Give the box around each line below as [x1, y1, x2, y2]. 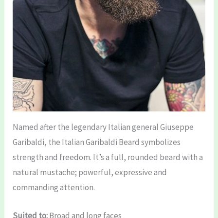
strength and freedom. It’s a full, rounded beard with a [13, 151, 203, 163]
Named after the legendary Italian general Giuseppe [13, 121, 194, 132]
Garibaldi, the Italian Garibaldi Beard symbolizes [13, 136, 181, 147]
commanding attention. [13, 182, 95, 193]
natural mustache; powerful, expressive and [13, 166, 167, 178]
